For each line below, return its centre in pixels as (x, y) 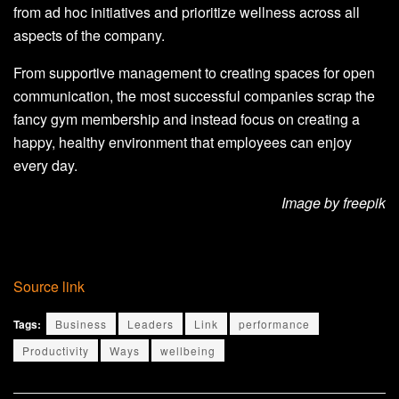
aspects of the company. (89, 36)
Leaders (151, 324)
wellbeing (188, 351)
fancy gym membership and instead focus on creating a (187, 119)
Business (81, 324)
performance (274, 324)
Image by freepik (334, 203)
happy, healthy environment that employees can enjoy (183, 142)
